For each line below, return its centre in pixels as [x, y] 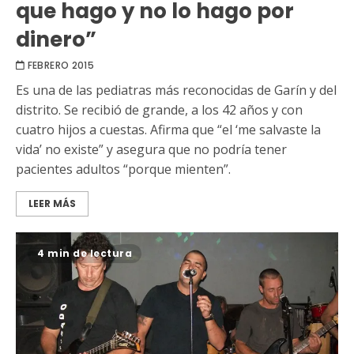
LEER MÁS [52, 203]
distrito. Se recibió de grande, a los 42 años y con [159, 109]
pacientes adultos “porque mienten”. [123, 169]
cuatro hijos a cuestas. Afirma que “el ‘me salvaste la [168, 129]
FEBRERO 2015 [61, 65]
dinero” [56, 39]
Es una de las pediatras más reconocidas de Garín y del [176, 90]
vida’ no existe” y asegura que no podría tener [151, 149]
